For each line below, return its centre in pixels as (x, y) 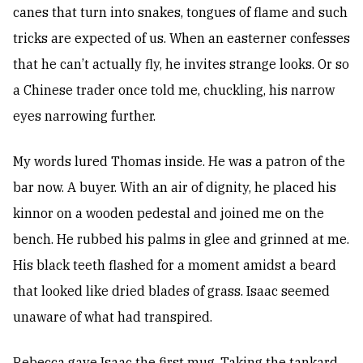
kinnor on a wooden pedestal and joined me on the (169, 214)
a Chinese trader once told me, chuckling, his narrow (174, 90)
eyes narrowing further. (84, 116)
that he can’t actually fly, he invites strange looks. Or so (181, 64)
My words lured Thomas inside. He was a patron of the (179, 162)
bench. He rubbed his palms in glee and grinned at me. (181, 239)
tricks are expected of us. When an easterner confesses (181, 38)
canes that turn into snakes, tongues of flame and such (180, 13)
